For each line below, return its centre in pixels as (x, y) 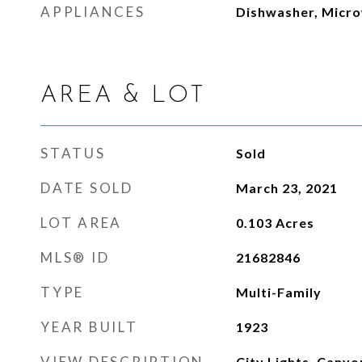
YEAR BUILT (89, 327)
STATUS (73, 153)
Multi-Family (278, 292)
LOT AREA (81, 223)
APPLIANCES (93, 12)
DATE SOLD (87, 188)
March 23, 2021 (286, 188)
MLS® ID (75, 257)
